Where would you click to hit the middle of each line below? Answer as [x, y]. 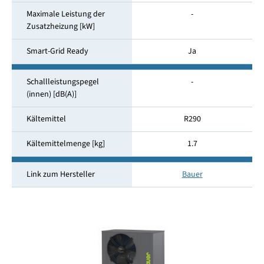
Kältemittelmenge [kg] [65, 144]
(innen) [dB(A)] [51, 95]
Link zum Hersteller [60, 175]
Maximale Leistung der [65, 14]
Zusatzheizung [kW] [60, 27]
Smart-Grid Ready [57, 52]
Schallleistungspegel [62, 82]
